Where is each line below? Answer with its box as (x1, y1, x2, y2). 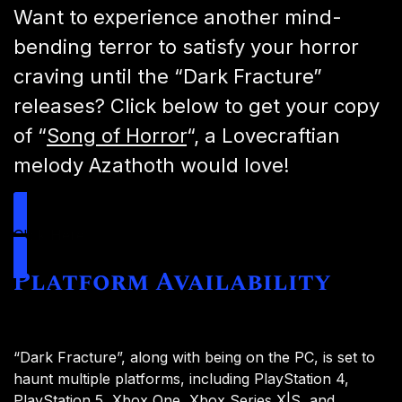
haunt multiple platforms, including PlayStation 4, (13, 370, 349, 389)
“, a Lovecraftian (187, 124, 340, 148)
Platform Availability (13, 263, 331, 302)
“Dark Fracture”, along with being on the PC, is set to (13, 348, 375, 367)
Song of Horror (47, 124, 187, 148)
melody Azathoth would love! (13, 153, 290, 178)
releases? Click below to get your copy (13, 94, 380, 118)
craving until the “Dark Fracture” (13, 65, 322, 89)
